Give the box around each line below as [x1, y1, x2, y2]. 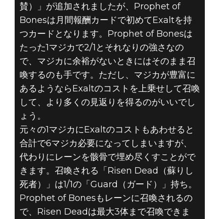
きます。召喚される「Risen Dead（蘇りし [19, 165, 194, 176]
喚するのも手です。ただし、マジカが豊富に [19, 69, 196, 80]
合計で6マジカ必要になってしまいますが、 [19, 137, 192, 149]
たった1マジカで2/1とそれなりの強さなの [19, 42, 184, 53]
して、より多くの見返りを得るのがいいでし [19, 96, 196, 108]
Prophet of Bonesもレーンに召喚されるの [19, 192, 193, 203]
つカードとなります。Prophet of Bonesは [19, 28, 193, 39]
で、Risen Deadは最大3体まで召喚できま [19, 206, 190, 217]
